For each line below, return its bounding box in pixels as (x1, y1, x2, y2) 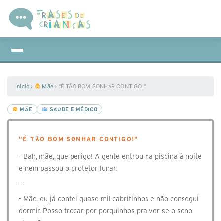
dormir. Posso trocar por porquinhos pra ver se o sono (19, 207, 192, 215)
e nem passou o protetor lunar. (19, 164, 117, 172)
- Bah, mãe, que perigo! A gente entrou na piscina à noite (19, 152, 202, 160)
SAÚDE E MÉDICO (48, 107, 98, 112)
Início (15, 83, 30, 90)
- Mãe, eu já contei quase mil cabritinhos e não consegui (19, 195, 199, 203)
